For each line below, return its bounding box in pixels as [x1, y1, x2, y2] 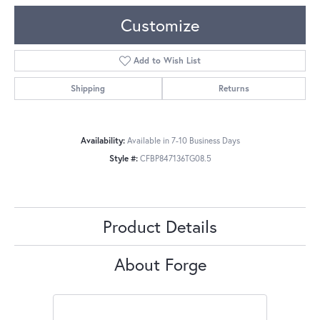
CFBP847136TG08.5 [139, 153, 211, 164]
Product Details [103, 215, 217, 239]
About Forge [114, 253, 206, 276]
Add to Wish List [134, 55, 201, 66]
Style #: [109, 153, 138, 164]
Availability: [80, 135, 125, 146]
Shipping [71, 83, 106, 94]
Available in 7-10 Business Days [126, 135, 240, 146]
